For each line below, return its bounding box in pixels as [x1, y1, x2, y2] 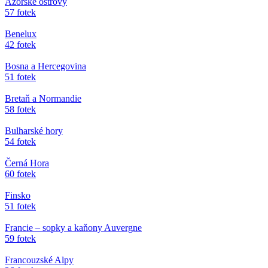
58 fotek [5, 103, 36, 114]
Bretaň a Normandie [5, 93, 81, 103]
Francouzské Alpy [5, 254, 74, 265]
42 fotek [5, 39, 36, 50]
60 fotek [5, 168, 36, 179]
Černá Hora [5, 157, 49, 168]
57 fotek [5, 7, 36, 17]
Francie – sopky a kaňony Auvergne [5, 222, 142, 233]
